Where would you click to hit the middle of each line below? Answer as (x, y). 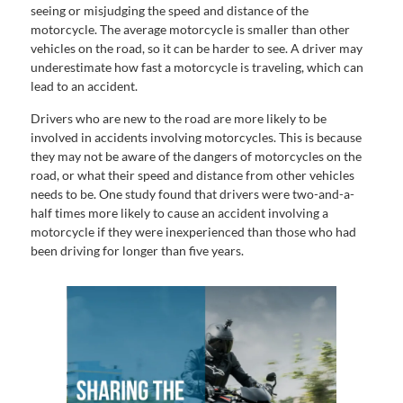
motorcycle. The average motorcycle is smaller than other (190, 30)
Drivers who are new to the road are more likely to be (179, 119)
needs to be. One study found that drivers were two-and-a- (193, 194)
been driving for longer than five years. (139, 251)
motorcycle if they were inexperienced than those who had (193, 232)
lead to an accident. (84, 86)
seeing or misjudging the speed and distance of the (170, 11)
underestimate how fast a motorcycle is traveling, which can (197, 67)
